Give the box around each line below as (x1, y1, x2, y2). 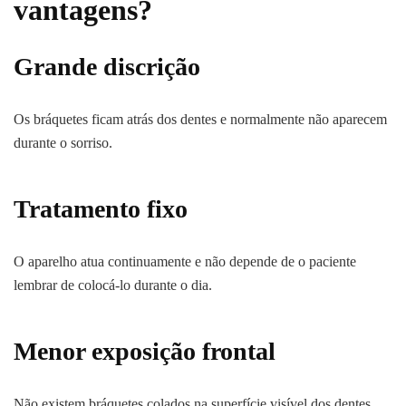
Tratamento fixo (14, 195, 188, 224)
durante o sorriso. (14, 135, 112, 151)
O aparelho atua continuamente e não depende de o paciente (14, 254, 356, 270)
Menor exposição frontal (14, 337, 275, 366)
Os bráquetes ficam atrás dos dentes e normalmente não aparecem (14, 111, 387, 128)
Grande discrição (14, 53, 200, 82)
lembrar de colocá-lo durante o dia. (14, 277, 212, 294)
